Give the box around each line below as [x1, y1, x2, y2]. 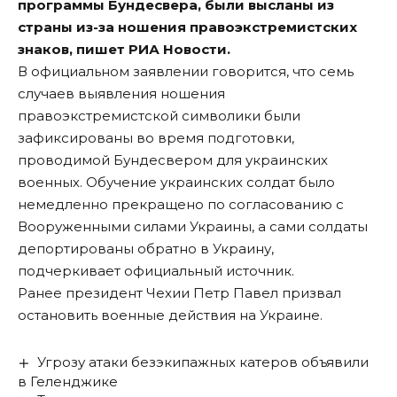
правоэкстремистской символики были [18, 107, 300, 125]
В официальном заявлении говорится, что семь [18, 63, 354, 81]
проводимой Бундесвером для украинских [18, 152, 328, 169]
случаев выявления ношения [18, 85, 225, 103]
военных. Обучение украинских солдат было [18, 174, 335, 191]
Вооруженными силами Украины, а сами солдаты [18, 218, 368, 236]
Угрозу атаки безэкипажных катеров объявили [37, 354, 370, 371]
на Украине [239, 307, 320, 324]
